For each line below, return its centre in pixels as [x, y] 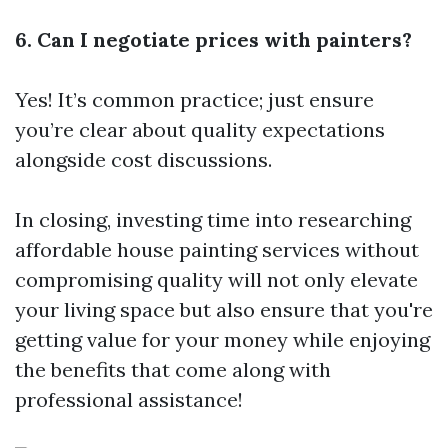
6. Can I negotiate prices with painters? [213, 39]
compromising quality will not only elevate [216, 279]
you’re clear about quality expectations [200, 129]
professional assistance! [129, 399]
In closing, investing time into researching [213, 219]
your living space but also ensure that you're [224, 309]
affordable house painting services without [217, 249]
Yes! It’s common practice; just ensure [194, 99]
